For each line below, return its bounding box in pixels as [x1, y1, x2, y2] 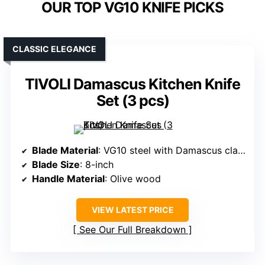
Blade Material [32, 144, 98, 157]
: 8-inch [80, 159, 114, 171]
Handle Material [32, 173, 105, 185]
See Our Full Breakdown [79, 224, 186, 236]
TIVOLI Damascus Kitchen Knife [25, 75, 240, 93]
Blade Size [32, 159, 80, 171]
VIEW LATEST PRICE [91, 205, 174, 215]
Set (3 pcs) [96, 92, 169, 110]
